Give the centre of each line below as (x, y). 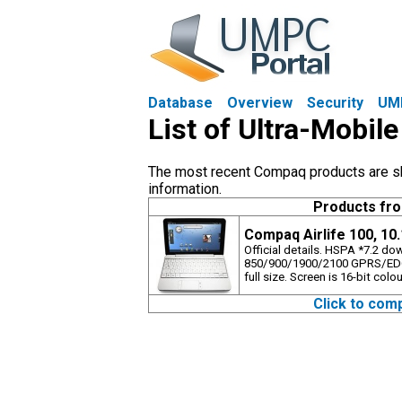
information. (185, 189)
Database (180, 103)
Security (335, 103)
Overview (260, 103)
